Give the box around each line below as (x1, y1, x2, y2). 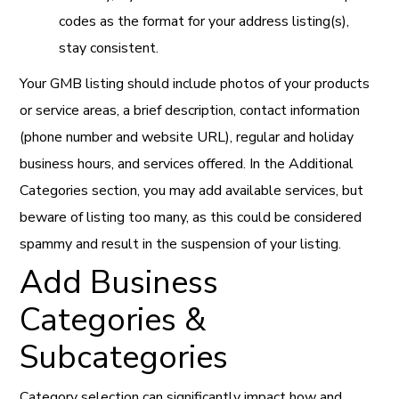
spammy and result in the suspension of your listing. (20, 233, 342, 254)
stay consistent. (59, 37, 159, 58)
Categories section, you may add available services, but (20, 180, 364, 200)
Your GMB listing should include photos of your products (20, 73, 370, 94)
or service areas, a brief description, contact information (20, 100, 361, 120)
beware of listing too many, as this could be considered (20, 207, 362, 227)
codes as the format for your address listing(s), (59, 11, 350, 31)
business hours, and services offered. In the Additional (20, 153, 354, 174)
